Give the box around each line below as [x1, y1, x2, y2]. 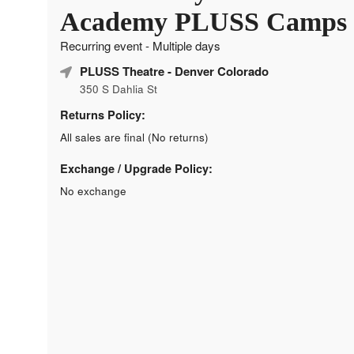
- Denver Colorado [164, 62, 269, 80]
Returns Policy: [60, 106, 145, 122]
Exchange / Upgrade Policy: [60, 160, 213, 176]
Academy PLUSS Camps [60, 6, 347, 36]
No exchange [60, 183, 126, 198]
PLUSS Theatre [80, 62, 164, 80]
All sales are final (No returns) [60, 129, 209, 145]
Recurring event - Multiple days [60, 36, 220, 54]
